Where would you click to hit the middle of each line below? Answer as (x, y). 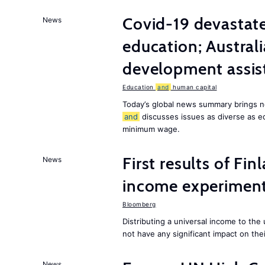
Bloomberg (139, 204)
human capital (194, 87)
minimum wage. (151, 129)
